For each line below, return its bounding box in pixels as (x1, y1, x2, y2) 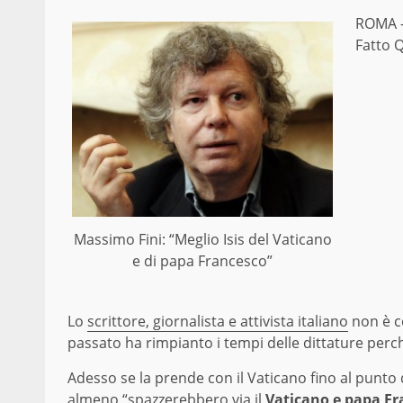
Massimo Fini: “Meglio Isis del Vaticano (73, 229, 332, 250)
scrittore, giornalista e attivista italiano (87, 311, 348, 332)
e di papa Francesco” (132, 251, 273, 272)
